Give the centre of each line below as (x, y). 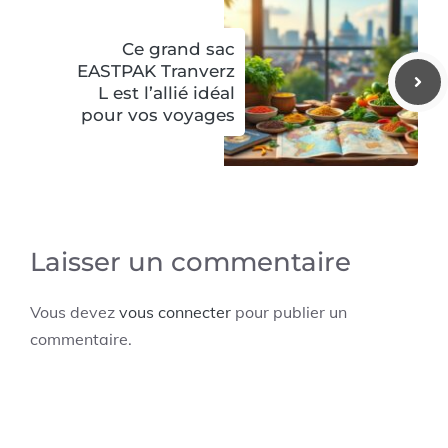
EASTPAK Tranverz (156, 70)
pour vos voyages (158, 114)
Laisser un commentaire (190, 261)
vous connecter (175, 311)
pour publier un (289, 311)
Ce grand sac (178, 48)
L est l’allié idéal (166, 92)
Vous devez (74, 311)
